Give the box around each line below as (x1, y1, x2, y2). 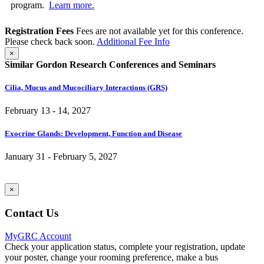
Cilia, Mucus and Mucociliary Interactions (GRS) (5, 82, 167, 92)
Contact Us (5, 207, 58, 219)
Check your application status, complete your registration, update (5, 241, 245, 252)
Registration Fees (5, 25, 74, 36)
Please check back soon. (5, 36, 97, 47)
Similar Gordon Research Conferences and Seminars (5, 59, 216, 70)
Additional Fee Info (97, 36, 170, 47)
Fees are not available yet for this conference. (74, 25, 243, 36)
